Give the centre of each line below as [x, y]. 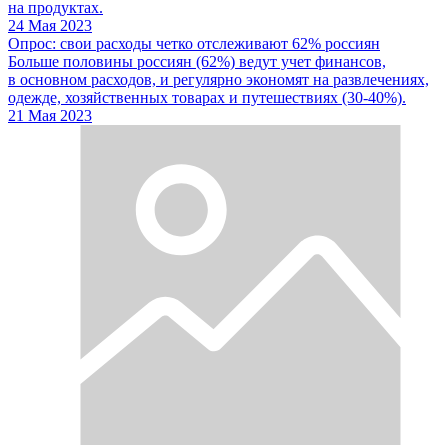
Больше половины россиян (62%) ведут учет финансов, [197, 61]
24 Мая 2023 [50, 25]
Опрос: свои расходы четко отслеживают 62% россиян [194, 43]
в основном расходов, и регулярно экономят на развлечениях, [218, 79]
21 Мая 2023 [50, 115]
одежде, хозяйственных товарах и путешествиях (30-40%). [207, 97]
